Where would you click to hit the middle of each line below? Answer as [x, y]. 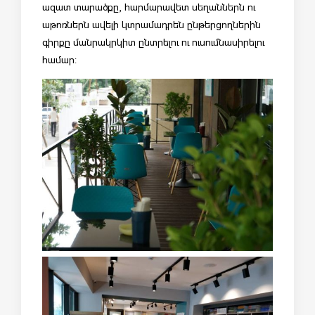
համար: [59, 59]
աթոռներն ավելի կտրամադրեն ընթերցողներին [152, 24]
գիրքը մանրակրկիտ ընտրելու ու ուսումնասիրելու [153, 42]
